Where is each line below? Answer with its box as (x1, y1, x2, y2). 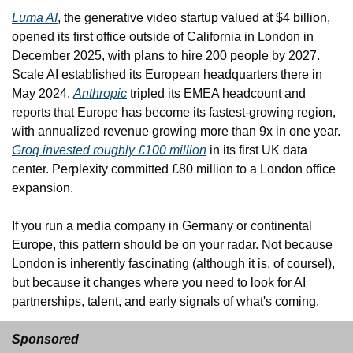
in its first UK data (206, 143, 307, 157)
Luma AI (12, 10, 58, 24)
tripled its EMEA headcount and (127, 86, 306, 100)
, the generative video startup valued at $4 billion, (58, 10, 330, 24)
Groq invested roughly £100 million (12, 143, 206, 157)
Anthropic (73, 86, 127, 100)
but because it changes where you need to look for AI (12, 275, 306, 289)
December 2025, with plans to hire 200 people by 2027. (12, 48, 320, 62)
